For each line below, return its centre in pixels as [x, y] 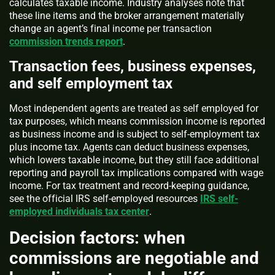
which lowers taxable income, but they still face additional [134, 160]
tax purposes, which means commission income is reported [137, 122]
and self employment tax [91, 84]
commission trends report [66, 42]
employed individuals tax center [79, 212]
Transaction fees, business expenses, [133, 67]
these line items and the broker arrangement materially [127, 16]
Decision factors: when [97, 238]
